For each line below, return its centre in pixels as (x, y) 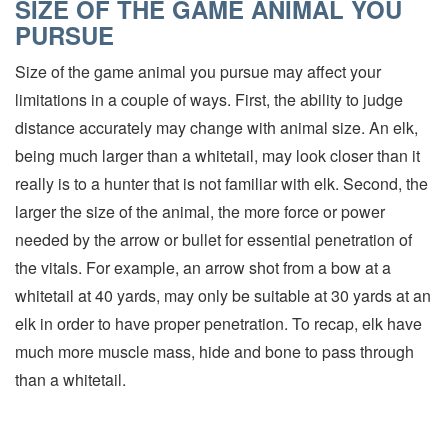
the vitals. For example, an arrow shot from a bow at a (203, 267)
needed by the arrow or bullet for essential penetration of (213, 239)
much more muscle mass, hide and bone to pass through (214, 351)
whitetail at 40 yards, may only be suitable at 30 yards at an (223, 295)
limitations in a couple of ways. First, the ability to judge (209, 99)
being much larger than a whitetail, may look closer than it (217, 155)
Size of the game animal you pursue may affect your (198, 71)
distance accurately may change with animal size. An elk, (216, 127)
